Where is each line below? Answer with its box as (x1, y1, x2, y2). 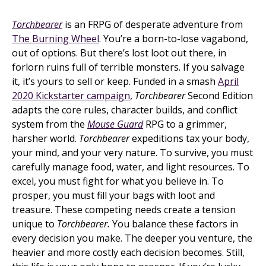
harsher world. (12, 132, 79, 145)
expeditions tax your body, (129, 132, 249, 145)
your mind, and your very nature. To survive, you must (12, 146, 253, 159)
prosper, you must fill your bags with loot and (12, 189, 215, 202)
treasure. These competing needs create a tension (12, 203, 236, 216)
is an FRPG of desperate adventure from (62, 18, 243, 31)
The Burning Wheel (12, 32, 99, 45)
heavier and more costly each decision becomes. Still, (12, 246, 245, 259)
